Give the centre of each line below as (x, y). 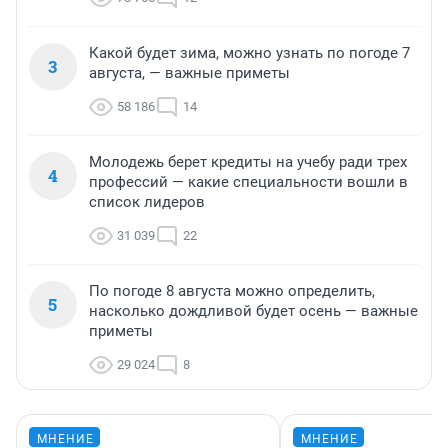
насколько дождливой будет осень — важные (253, 311)
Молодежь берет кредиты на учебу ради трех (248, 162)
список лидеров (147, 202)
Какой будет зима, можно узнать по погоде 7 (249, 53)
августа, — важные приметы (189, 73)
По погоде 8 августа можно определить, (232, 291)
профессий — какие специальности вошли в (248, 182)
